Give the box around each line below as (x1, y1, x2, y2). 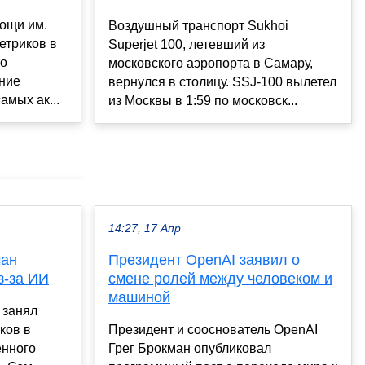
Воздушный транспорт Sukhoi (108, 19, 288, 33)
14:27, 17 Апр (108, 222, 181, 235)
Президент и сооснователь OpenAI (108, 322, 318, 336)
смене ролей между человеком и (108, 270, 332, 287)
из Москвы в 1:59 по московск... (108, 94, 297, 108)
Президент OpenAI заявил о (108, 251, 300, 268)
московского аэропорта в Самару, (108, 56, 313, 71)
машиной (108, 288, 170, 306)
